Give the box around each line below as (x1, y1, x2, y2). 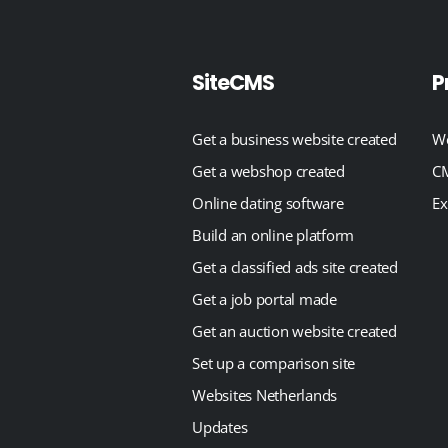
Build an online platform (192, 225, 354, 245)
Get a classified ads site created (192, 257, 398, 277)
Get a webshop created (192, 161, 345, 181)
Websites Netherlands (192, 385, 337, 405)
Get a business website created (192, 129, 397, 149)
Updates (192, 417, 248, 437)
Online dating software (192, 193, 344, 213)
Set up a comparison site (192, 353, 355, 373)
